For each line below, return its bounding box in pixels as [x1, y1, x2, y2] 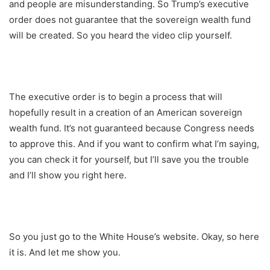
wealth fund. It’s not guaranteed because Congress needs [9, 122, 254, 134]
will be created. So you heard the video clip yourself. [9, 29, 232, 41]
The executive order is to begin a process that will [9, 90, 222, 102]
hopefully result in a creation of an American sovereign [9, 106, 242, 118]
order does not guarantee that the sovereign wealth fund [9, 13, 251, 25]
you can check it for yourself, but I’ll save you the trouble [9, 153, 249, 165]
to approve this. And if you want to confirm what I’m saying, [9, 137, 259, 149]
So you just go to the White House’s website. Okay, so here [9, 230, 259, 242]
